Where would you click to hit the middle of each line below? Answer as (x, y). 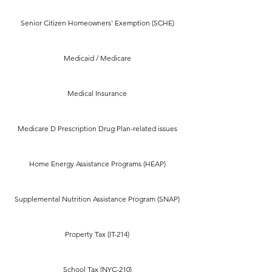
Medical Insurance (97, 93)
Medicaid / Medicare (97, 58)
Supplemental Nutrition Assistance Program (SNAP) (97, 199)
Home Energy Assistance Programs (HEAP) (97, 164)
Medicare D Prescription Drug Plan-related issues (97, 128)
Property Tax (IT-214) (97, 234)
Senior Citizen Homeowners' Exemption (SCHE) (97, 23)
